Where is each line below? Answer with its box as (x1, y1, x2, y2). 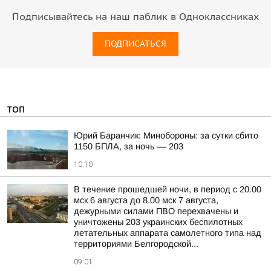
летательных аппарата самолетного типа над (74, 228, 261, 238)
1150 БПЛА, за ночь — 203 (74, 142, 183, 151)
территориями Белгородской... (74, 239, 198, 249)
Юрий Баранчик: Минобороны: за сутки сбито (74, 131, 258, 140)
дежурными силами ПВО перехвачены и (74, 206, 238, 216)
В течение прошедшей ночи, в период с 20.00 (74, 184, 261, 194)
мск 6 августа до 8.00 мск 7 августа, (74, 195, 218, 205)
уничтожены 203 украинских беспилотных (74, 217, 243, 227)
